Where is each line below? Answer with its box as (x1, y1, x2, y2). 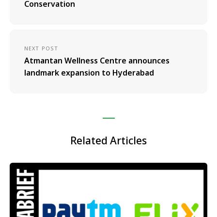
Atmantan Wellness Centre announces (24, 55, 170, 66)
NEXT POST (24, 44, 58, 52)
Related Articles (70, 133, 147, 147)
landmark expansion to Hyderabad (24, 67, 154, 78)
